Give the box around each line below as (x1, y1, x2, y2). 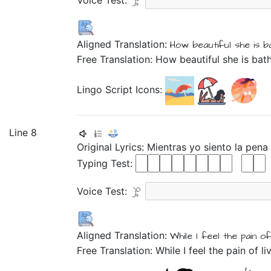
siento (204, 141, 235, 153)
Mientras (147, 141, 189, 153)
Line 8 (9, 126, 37, 139)
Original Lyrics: (77, 141, 147, 153)
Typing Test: (77, 157, 135, 169)
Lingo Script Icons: (77, 83, 165, 96)
